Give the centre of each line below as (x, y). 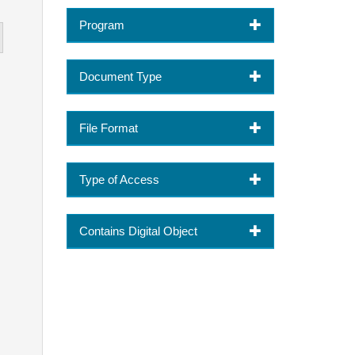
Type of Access (119, 179)
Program (101, 25)
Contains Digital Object (138, 231)
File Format (108, 128)
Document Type (120, 76)
